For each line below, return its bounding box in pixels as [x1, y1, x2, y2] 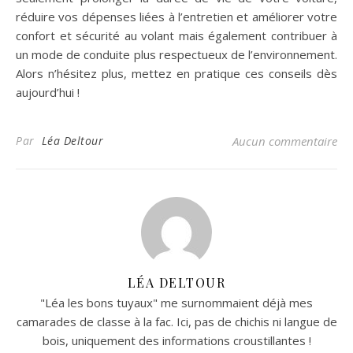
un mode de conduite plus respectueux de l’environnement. [16, 46, 337, 63]
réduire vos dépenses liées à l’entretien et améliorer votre [16, 9, 337, 25]
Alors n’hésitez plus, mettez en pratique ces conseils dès [16, 65, 337, 82]
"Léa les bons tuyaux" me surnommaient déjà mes [40, 295, 313, 311]
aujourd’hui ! [16, 84, 80, 101]
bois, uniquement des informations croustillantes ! [42, 333, 311, 349]
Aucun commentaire [232, 133, 337, 150]
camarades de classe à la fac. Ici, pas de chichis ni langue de [16, 314, 337, 330]
